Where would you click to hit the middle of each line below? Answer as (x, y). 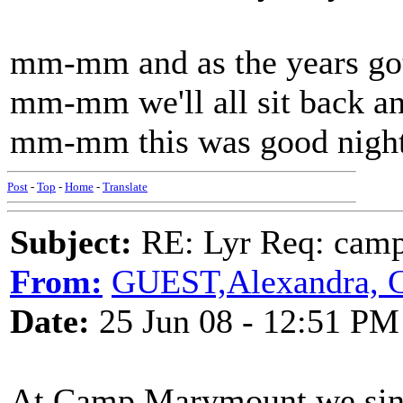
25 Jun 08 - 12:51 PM (245, 321)
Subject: (71, 242)
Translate (125, 187)
